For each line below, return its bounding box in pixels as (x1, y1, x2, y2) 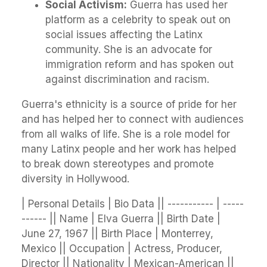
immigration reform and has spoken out (45, 58, 234, 71)
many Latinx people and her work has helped (21, 143, 236, 156)
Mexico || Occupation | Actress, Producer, (21, 243, 222, 255)
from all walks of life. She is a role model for (21, 128, 230, 141)
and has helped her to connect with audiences (21, 113, 244, 126)
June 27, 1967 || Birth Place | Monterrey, (21, 228, 213, 240)
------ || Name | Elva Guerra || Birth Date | (21, 213, 221, 225)
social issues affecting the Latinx (45, 29, 203, 41)
